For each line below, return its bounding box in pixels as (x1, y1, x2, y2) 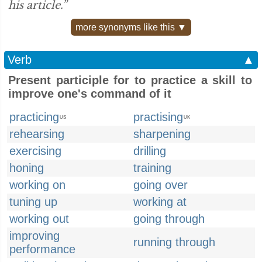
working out (9, 212, 69, 225)
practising (133, 111, 183, 123)
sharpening (133, 127, 191, 140)
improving (9, 229, 60, 242)
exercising (9, 144, 61, 157)
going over (133, 178, 188, 191)
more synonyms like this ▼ (75, 22, 187, 32)
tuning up (9, 195, 57, 208)
